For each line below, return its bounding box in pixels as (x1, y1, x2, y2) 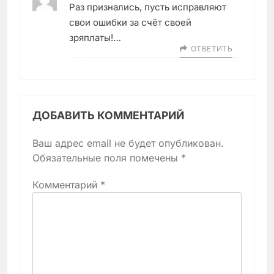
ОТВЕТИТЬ (191, 43, 232, 53)
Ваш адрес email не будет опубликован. (32, 136, 224, 149)
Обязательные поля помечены (32, 151, 181, 164)
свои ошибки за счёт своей (69, 16, 191, 28)
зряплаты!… (69, 31, 121, 43)
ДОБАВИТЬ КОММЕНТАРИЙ (32, 108, 184, 122)
